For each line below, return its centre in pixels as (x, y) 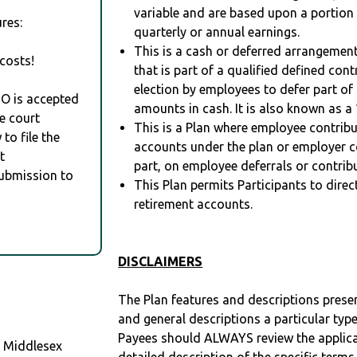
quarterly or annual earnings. (217, 32)
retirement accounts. (194, 204)
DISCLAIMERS (161, 262)
